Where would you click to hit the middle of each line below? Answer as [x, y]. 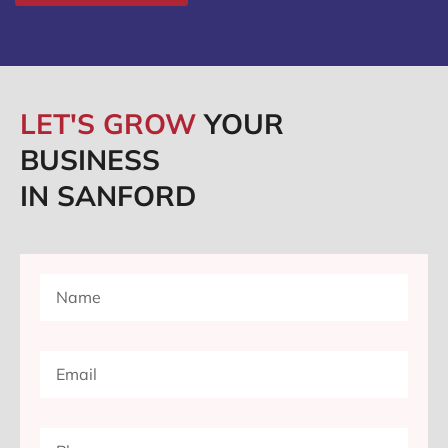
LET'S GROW [112, 124]
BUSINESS [90, 160]
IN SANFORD [108, 196]
